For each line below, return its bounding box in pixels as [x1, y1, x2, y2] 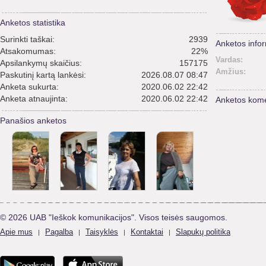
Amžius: [216, 67, 246, 76]
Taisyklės [85, 227, 118, 236]
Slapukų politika [176, 227, 230, 236]
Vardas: [216, 55, 243, 64]
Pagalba [45, 227, 73, 236]
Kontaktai [131, 227, 163, 236]
